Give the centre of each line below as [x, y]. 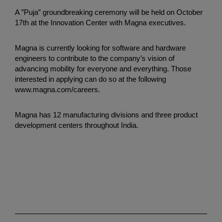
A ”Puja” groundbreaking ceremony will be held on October [109, 12]
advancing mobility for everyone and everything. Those [103, 69]
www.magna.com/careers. [57, 90]
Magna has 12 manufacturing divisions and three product [106, 115]
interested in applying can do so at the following [90, 79]
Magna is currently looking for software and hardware [100, 48]
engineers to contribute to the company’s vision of [95, 58]
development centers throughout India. [77, 125]
